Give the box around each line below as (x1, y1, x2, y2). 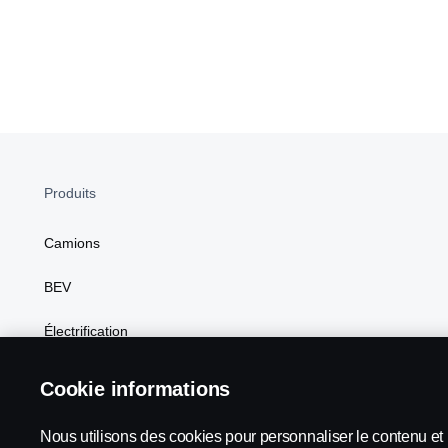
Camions (44, 235, 100, 252)
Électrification (44, 323, 128, 340)
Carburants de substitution (44, 367, 211, 384)
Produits (44, 185, 96, 202)
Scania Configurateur (44, 411, 178, 428)
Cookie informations (40, 378, 231, 400)
